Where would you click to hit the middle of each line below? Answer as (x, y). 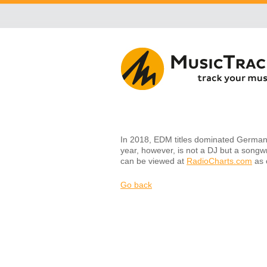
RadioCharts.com (219, 161)
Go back (136, 185)
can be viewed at (153, 161)
